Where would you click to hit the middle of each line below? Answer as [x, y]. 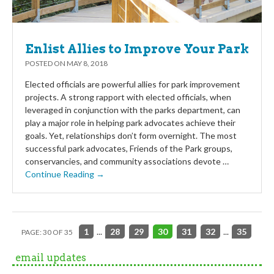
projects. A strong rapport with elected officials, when [128, 97]
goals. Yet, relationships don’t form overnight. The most [131, 135]
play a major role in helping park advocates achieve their [130, 122]
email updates [51, 257]
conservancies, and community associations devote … [127, 161]
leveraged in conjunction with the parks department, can [133, 109]
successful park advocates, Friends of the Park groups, [129, 148]
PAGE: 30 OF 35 [47, 232]
